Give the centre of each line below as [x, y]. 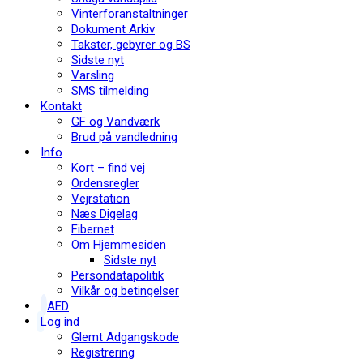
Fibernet [93, 229]
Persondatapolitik [117, 275]
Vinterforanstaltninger [130, 14]
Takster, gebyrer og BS [131, 45]
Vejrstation [100, 199]
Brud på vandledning [124, 137]
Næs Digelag [105, 214]
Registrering [103, 352]
